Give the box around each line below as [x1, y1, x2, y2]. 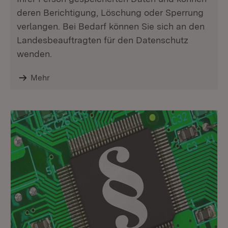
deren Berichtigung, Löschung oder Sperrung [17, 7, 204, 18]
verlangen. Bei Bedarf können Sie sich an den [17, 21, 205, 32]
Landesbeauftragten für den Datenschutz [17, 35, 188, 45]
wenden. [17, 48, 52, 59]
